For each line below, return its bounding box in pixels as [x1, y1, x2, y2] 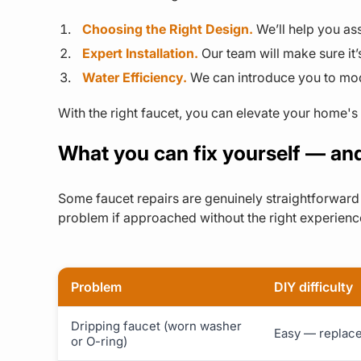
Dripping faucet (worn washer [71, 317, 242, 334]
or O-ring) [71, 333, 127, 349]
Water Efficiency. [82, 68, 187, 85]
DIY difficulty [274, 278, 353, 295]
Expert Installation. [82, 44, 198, 61]
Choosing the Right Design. [82, 20, 253, 37]
